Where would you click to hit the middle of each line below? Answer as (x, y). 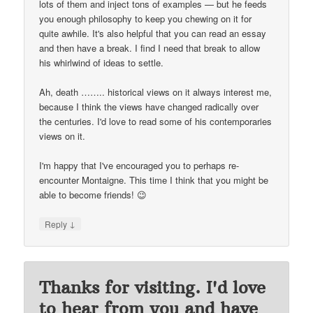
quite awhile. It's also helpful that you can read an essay (153, 33)
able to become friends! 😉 (93, 194)
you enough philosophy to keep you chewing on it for (146, 18)
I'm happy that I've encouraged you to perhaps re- (139, 165)
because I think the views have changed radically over (149, 106)
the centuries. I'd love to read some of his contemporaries (156, 121)
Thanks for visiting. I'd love (153, 287)
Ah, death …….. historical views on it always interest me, (156, 92)
